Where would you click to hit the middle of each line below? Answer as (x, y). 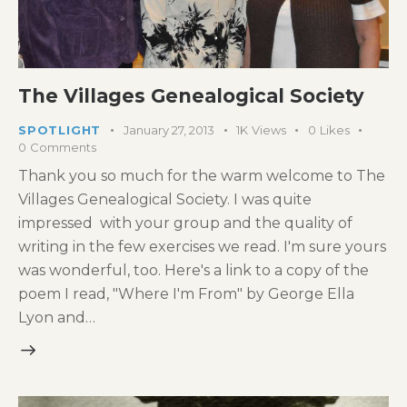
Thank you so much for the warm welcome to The (202, 176)
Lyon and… (57, 318)
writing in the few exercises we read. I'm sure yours (202, 247)
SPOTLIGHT (60, 129)
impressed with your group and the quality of (185, 223)
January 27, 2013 (169, 129)
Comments (63, 147)
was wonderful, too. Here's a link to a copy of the (194, 271)
